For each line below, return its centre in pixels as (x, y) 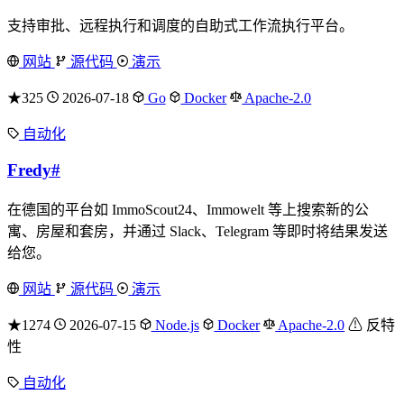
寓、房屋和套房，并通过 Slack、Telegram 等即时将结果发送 (197, 231)
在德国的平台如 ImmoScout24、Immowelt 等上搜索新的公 (188, 209)
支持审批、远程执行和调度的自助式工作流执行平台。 (180, 26)
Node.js (175, 325)
